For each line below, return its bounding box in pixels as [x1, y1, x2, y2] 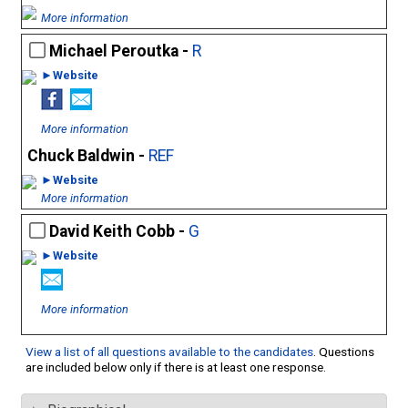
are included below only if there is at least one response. [25, 360, 326, 375]
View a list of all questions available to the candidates [25, 344, 313, 360]
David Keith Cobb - [49, 222, 189, 241]
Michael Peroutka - [49, 42, 192, 61]
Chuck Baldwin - [27, 147, 148, 166]
